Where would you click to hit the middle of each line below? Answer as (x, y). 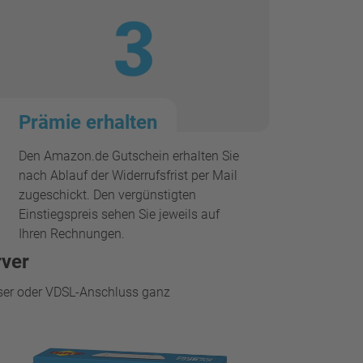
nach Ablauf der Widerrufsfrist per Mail (128, 175)
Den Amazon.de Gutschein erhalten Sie (128, 156)
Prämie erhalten (88, 122)
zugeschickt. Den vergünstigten (107, 194)
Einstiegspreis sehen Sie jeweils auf (119, 214)
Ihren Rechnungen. (71, 233)
